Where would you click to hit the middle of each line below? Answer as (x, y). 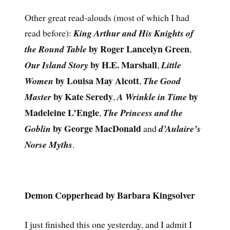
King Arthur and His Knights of (133, 33)
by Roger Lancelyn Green (138, 49)
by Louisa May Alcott (96, 80)
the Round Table (55, 49)
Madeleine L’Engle (62, 112)
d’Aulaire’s (179, 128)
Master (38, 97)
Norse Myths (48, 144)
